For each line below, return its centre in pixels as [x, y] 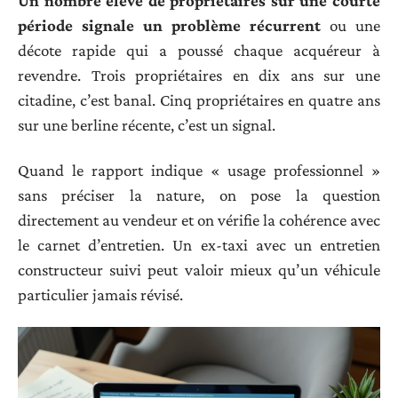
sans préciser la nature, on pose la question [199, 195]
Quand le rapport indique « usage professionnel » [199, 170]
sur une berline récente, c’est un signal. [147, 125]
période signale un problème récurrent [169, 26]
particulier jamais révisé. [100, 294]
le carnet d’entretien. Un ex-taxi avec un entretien [199, 244]
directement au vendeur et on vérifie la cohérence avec [199, 219]
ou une [350, 26]
